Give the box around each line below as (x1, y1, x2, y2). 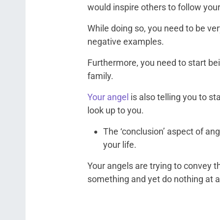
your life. (103, 139, 137, 150)
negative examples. (87, 36, 164, 47)
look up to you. (87, 105, 144, 115)
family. (87, 71, 113, 81)
